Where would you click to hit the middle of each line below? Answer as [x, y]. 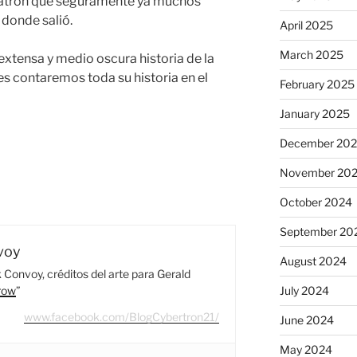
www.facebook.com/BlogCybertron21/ [122, 316]
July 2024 [304, 290]
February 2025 [317, 84]
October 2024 [316, 202]
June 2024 [306, 320]
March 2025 [311, 54]
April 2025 [306, 25]
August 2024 [313, 261]
